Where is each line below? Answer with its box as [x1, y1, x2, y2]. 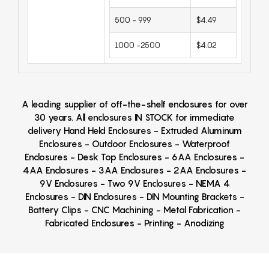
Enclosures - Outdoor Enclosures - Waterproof [39, 138, 230, 149]
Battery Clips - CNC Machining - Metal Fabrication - [28, 204, 241, 215]
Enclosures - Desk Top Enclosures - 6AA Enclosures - [25, 151, 244, 162]
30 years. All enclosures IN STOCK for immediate [34, 112, 235, 122]
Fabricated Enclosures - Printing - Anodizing [44, 217, 225, 228]
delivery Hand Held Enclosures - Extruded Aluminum [27, 125, 242, 136]
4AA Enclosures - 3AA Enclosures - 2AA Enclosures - [23, 165, 246, 175]
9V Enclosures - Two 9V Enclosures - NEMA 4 [39, 178, 230, 189]
